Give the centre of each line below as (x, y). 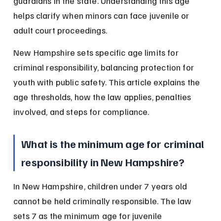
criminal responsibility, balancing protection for (105, 67)
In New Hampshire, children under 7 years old (101, 186)
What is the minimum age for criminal (114, 144)
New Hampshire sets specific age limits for (97, 53)
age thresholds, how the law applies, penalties (103, 97)
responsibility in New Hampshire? (103, 162)
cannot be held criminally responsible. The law (104, 201)
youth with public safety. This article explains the (108, 82)
